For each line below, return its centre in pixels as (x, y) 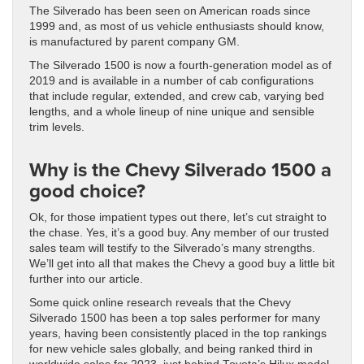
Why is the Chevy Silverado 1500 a (180, 170)
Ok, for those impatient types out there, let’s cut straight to (178, 218)
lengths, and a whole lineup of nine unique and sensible (172, 112)
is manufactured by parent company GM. (134, 42)
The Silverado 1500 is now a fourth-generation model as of (180, 66)
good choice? (87, 191)
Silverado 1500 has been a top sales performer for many (175, 318)
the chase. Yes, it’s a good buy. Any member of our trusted (179, 233)
